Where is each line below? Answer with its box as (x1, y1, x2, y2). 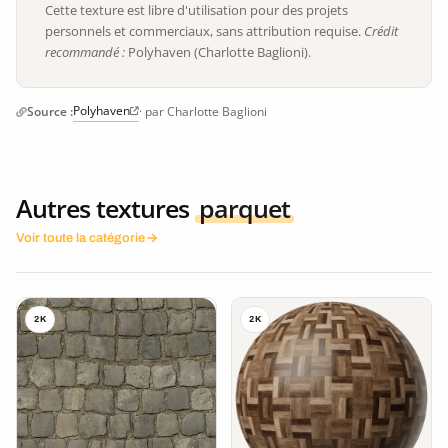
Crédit (364, 21, 398, 40)
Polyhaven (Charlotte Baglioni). (125, 42, 311, 61)
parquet (199, 190, 290, 225)
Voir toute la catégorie (16, 230, 145, 245)
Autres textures (16, 190, 195, 225)
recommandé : (45, 42, 125, 61)
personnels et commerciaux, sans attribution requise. (45, 21, 364, 40)
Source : (27, 102, 73, 120)
